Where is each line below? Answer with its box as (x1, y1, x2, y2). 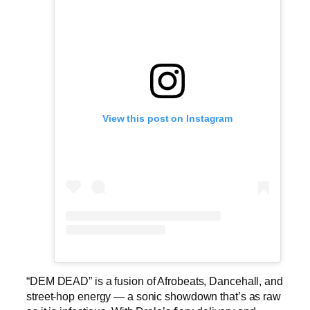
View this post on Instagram (102, 112, 233, 124)
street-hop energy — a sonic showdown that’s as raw (26, 289, 281, 302)
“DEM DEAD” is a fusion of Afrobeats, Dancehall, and (26, 274, 283, 287)
